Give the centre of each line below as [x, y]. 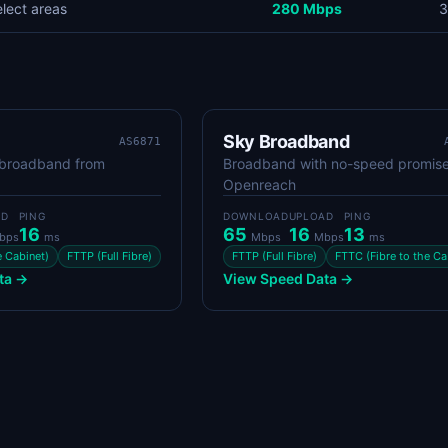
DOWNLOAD [256, 216]
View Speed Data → [288, 278]
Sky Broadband [286, 141]
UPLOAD [311, 216]
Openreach [259, 184]
